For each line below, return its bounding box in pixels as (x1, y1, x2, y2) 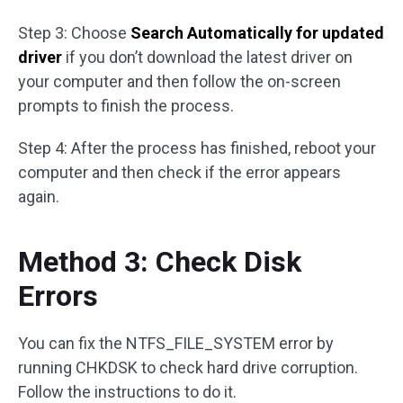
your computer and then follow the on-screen (18, 71, 341, 91)
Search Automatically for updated (130, 22, 384, 42)
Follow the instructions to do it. (18, 381, 237, 401)
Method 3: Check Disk (18, 244, 301, 279)
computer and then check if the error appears (18, 162, 341, 182)
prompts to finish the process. (18, 95, 234, 115)
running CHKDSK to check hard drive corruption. (18, 357, 358, 377)
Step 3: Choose (18, 22, 130, 42)
